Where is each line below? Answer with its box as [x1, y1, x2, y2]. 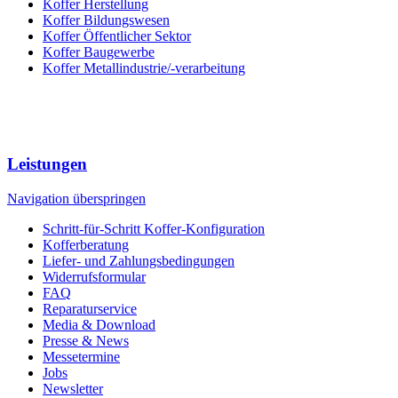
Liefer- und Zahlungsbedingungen [43, 252, 235, 268]
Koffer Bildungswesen [43, 12, 170, 28]
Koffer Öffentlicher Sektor [43, 28, 191, 44]
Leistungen [7, 155, 87, 174]
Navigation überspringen [7, 190, 146, 206]
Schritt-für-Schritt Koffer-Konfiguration [43, 220, 265, 236]
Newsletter [43, 380, 103, 396]
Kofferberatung [43, 236, 129, 252]
